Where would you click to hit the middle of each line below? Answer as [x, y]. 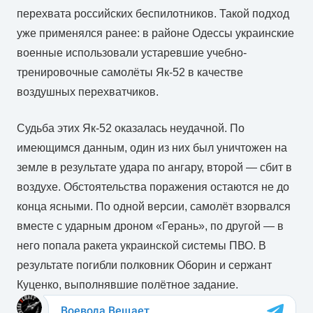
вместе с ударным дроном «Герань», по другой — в [150, 226]
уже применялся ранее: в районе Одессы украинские [155, 33]
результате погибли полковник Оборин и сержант [144, 265]
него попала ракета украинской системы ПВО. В [141, 245]
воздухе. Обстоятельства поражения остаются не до [153, 187]
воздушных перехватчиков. [88, 92]
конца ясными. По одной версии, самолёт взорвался [154, 206]
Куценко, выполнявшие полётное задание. [128, 284]
